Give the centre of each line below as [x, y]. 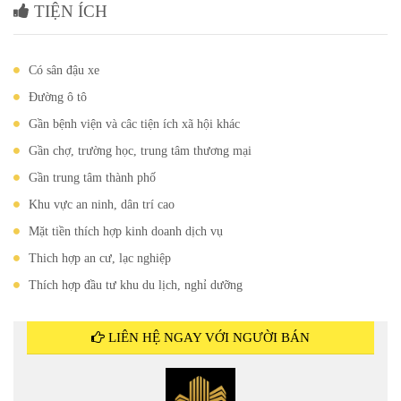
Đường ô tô [58, 97]
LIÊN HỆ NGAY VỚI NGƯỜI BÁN [207, 337]
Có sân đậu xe [64, 70]
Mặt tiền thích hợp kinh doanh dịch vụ [126, 231]
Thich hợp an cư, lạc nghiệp [100, 258]
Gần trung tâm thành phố [92, 178]
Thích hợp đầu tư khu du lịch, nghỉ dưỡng [136, 285]
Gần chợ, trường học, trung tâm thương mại [140, 151]
